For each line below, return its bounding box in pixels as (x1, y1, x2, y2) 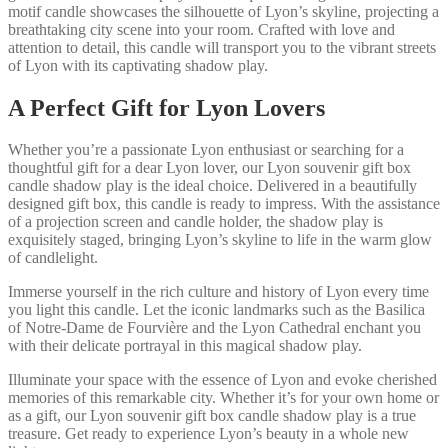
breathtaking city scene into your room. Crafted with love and (8, 20, 395, 38)
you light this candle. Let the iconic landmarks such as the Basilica (8, 301, 425, 319)
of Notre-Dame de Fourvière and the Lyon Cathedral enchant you (8, 319, 421, 337)
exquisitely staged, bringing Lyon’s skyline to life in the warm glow (8, 231, 432, 249)
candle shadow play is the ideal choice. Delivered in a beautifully (8, 177, 417, 195)
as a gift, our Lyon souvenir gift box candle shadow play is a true (8, 407, 416, 425)
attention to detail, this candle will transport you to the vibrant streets (8, 38, 436, 56)
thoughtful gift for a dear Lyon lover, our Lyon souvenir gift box (8, 159, 411, 177)
